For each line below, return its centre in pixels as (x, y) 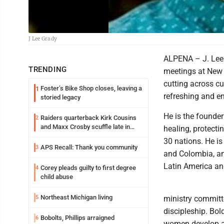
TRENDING (48, 69)
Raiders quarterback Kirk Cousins (88, 118)
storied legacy (60, 97)
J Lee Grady (43, 39)
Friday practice (62, 136)
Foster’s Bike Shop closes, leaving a (91, 88)
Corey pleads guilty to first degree (88, 168)
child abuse (57, 177)
